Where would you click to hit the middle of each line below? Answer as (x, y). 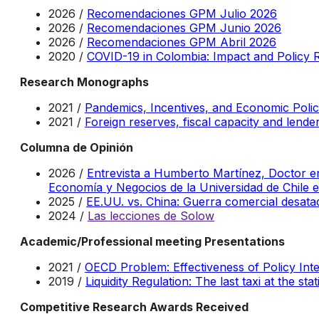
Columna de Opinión (77, 147)
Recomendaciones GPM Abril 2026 (182, 42)
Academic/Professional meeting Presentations (152, 241)
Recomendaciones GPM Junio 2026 (184, 27)
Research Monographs (84, 82)
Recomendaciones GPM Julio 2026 (182, 13)
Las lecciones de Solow (151, 215)
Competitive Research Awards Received (134, 307)
